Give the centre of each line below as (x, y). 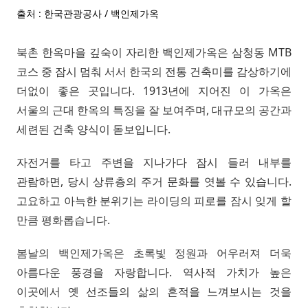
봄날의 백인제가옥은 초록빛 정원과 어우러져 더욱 (154, 253)
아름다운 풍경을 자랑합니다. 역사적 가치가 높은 (154, 272)
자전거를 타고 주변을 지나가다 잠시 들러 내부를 (154, 162)
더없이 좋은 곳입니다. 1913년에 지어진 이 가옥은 (154, 90)
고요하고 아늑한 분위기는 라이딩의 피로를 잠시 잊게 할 (154, 200)
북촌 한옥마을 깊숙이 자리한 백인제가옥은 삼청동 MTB (154, 52)
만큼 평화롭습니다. (63, 220)
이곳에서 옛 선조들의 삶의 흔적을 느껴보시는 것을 (154, 291)
